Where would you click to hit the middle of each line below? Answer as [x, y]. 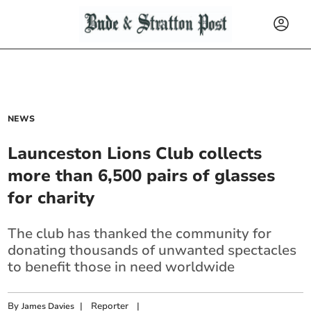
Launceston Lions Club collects [135, 153]
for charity [51, 198]
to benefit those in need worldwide [121, 267]
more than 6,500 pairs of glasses [142, 176]
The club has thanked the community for [140, 234]
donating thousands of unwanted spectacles [152, 250]
